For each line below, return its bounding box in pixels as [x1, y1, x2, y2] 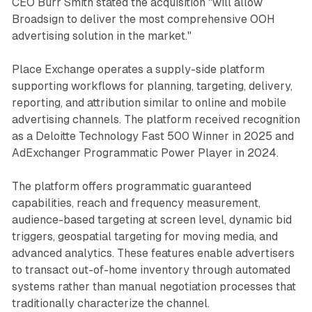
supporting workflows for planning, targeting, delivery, [11, 79, 292, 93]
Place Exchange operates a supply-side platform [11, 62, 265, 76]
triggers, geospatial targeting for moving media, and [11, 229, 278, 243]
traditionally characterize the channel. [11, 296, 210, 310]
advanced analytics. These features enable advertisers [11, 246, 295, 260]
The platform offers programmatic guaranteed [11, 179, 251, 193]
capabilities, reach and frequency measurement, [11, 196, 260, 210]
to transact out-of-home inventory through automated [11, 263, 290, 276]
